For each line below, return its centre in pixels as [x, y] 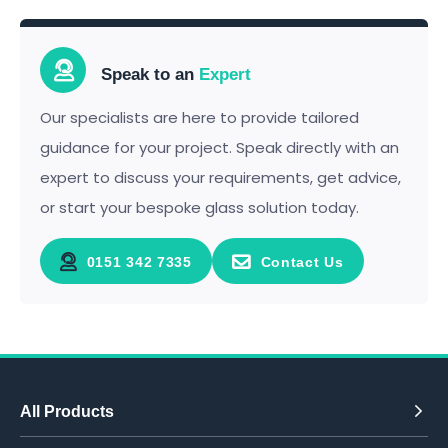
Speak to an [147, 74]
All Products [67, 411]
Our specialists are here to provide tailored [199, 117]
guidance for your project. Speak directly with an [219, 147]
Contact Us [302, 262]
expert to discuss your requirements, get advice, [220, 177]
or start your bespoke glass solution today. [199, 207]
